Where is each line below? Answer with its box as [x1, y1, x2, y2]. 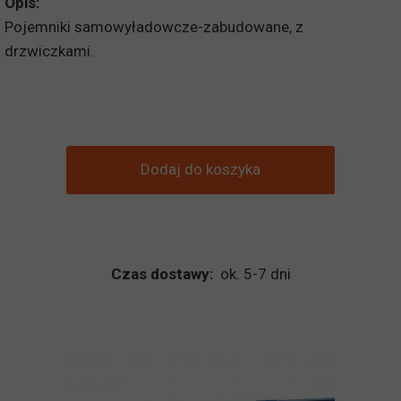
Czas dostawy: [110, 265, 213, 283]
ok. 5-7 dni [212, 265, 291, 283]
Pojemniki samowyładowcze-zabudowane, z [4, 18, 303, 36]
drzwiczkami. [4, 42, 98, 60]
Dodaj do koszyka [141, 160, 260, 178]
